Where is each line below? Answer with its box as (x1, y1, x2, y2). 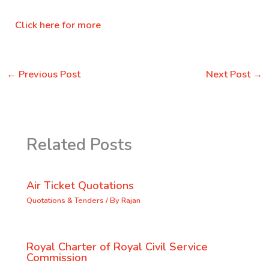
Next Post (206, 67, 253, 82)
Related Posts (26, 133, 132, 157)
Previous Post (16, 67, 80, 82)
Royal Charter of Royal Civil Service (26, 239, 208, 254)
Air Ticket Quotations (26, 178, 134, 193)
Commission (26, 250, 87, 265)
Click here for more (15, 17, 101, 32)
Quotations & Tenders (26, 195, 104, 207)
